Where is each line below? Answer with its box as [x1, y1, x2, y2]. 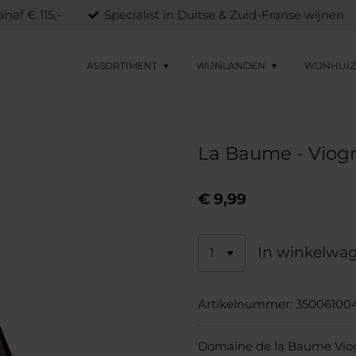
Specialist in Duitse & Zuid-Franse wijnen [104, 6, 345, 22]
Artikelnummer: [198, 296, 292, 311]
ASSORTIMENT [87, 60, 161, 72]
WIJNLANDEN [196, 60, 269, 72]
